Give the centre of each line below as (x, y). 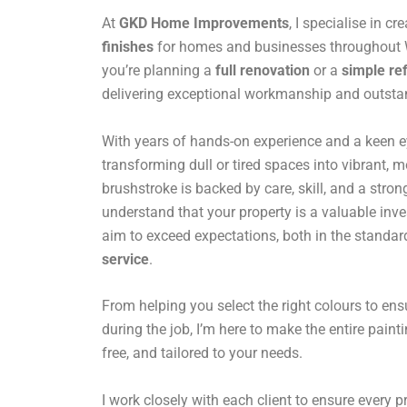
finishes (128, 47)
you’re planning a (159, 70)
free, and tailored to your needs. (202, 353)
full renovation (263, 70)
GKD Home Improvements (204, 23)
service (125, 259)
